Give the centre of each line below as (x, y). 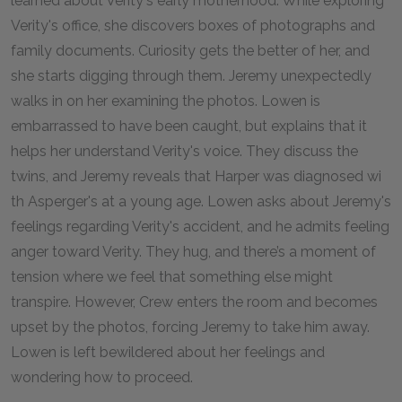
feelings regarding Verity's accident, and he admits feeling (200, 227)
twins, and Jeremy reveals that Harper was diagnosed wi (196, 176)
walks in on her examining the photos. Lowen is (166, 101)
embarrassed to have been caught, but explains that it (189, 126)
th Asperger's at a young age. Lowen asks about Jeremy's (201, 201)
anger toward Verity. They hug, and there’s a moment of (193, 252)
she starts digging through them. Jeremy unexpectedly (191, 76)
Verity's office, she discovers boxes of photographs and (193, 26)
